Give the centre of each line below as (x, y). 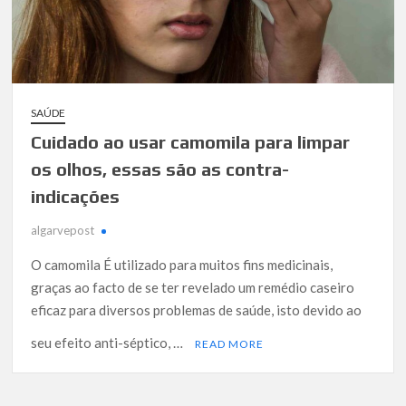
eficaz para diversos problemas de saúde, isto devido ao (197, 309)
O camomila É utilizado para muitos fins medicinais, (182, 264)
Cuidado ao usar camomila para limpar (191, 141)
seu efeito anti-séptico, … (109, 342)
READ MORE (230, 343)
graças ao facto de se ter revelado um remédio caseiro (193, 287)
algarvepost (63, 230)
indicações (76, 196)
